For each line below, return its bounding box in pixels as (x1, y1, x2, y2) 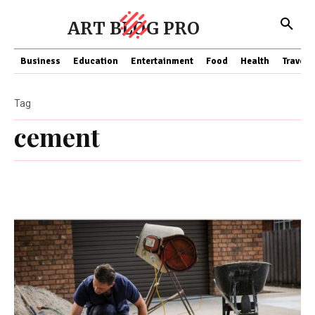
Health (240, 56, 269, 67)
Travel (282, 56, 307, 67)
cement (14, 120, 100, 153)
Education (73, 56, 118, 67)
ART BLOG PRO (67, 18, 200, 39)
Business (20, 56, 60, 67)
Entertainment (131, 56, 193, 67)
